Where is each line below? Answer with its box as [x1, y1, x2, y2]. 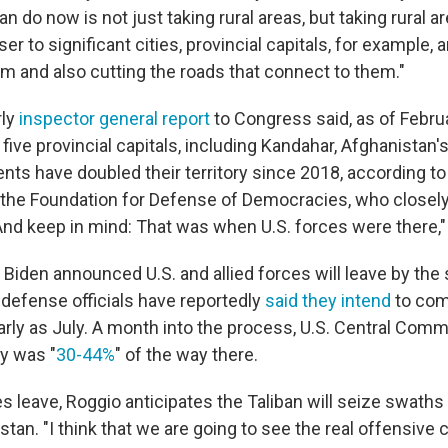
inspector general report [19, 108, 210, 130]
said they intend [265, 290, 391, 312]
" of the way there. [115, 344, 258, 366]
